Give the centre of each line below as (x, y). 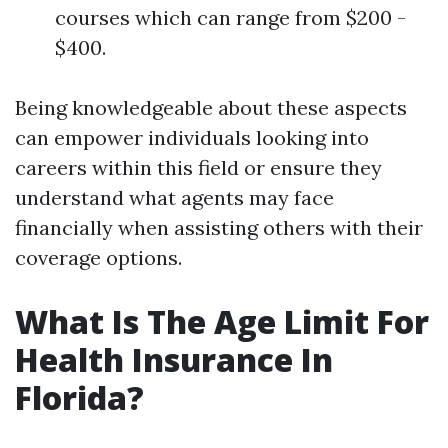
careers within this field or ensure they (198, 167)
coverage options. (98, 257)
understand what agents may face (174, 197)
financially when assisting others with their (219, 227)
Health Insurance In (174, 359)
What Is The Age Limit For (222, 321)
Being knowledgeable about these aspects (211, 107)
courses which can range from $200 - (230, 17)
